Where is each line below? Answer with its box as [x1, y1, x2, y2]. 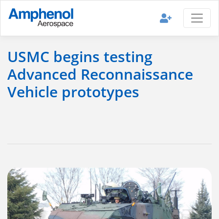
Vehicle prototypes [7, 82, 139, 102]
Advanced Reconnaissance [7, 64, 193, 85]
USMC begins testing [7, 46, 153, 67]
